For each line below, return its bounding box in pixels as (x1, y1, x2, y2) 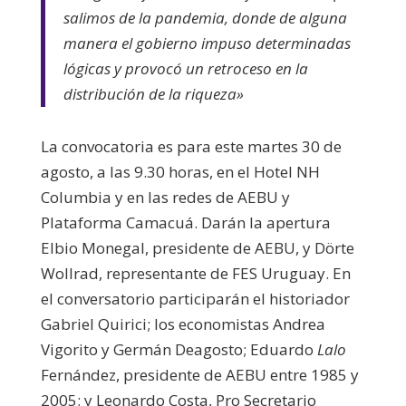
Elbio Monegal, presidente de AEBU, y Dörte (40, 237, 354, 258)
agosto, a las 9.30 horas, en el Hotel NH (40, 160, 320, 182)
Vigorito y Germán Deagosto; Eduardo (40, 338, 317, 360)
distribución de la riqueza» (63, 82, 244, 104)
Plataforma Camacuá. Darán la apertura (40, 211, 331, 233)
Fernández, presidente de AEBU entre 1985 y (40, 363, 359, 385)
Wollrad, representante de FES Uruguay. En (40, 262, 351, 284)
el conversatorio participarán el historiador (40, 287, 350, 309)
